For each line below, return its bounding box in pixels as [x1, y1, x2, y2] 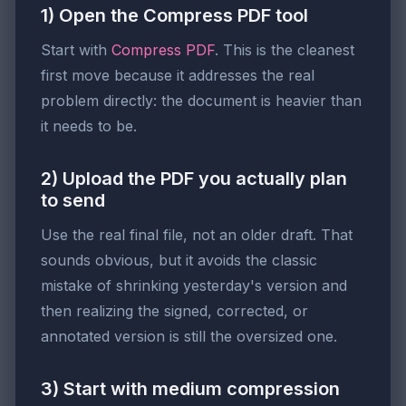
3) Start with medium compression [41, 378, 340, 401]
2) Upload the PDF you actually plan [41, 168, 347, 190]
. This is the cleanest [215, 41, 354, 60]
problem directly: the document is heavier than [41, 92, 362, 111]
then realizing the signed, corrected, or [41, 302, 308, 321]
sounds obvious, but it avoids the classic [41, 251, 317, 270]
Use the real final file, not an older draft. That [41, 226, 353, 245]
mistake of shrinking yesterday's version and [41, 276, 347, 295]
